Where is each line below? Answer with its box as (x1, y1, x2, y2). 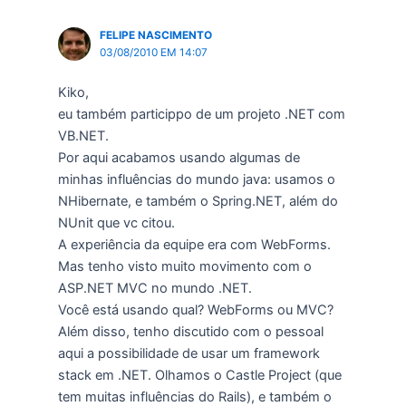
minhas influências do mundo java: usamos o (57, 170, 335, 188)
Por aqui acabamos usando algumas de (57, 149, 300, 166)
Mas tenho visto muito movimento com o (57, 257, 312, 275)
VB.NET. (57, 127, 109, 144)
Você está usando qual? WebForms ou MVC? (57, 301, 333, 318)
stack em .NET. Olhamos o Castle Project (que (57, 366, 342, 383)
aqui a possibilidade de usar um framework (57, 344, 320, 362)
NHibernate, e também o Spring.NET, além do (57, 192, 338, 209)
